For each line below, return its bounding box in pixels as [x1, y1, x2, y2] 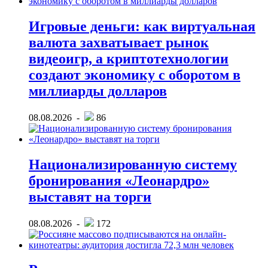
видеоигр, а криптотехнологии [29, 50, 229, 66]
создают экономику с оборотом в [29, 66, 240, 83]
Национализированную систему [29, 156, 237, 172]
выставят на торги [29, 188, 151, 205]
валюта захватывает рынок [29, 34, 209, 50]
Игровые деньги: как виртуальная [29, 18, 255, 34]
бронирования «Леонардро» [29, 172, 209, 188]
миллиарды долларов [29, 83, 167, 99]
